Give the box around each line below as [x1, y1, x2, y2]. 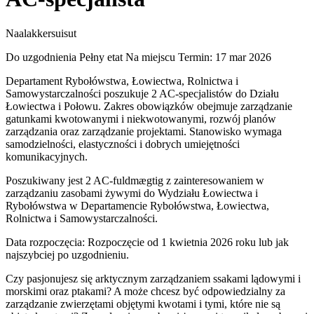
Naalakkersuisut [6, 27, 76, 39]
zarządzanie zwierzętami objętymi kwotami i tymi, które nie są [6, 297, 280, 310]
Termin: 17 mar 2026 [178, 50, 271, 63]
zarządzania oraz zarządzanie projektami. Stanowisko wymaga [6, 125, 282, 137]
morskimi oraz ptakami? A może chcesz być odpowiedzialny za [6, 285, 285, 297]
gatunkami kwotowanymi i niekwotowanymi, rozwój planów [6, 112, 276, 125]
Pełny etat [79, 50, 123, 63]
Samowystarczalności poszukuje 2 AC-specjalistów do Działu [6, 87, 279, 100]
